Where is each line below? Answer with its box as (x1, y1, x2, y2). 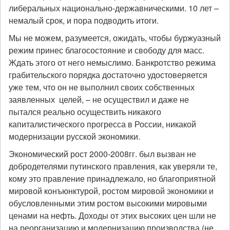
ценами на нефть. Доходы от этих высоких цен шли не (9, 209, 216, 221)
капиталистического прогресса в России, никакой (9, 118, 196, 130)
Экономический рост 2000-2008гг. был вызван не (9, 148, 196, 160)
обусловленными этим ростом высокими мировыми (9, 197, 207, 209)
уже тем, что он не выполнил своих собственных (9, 81, 195, 93)
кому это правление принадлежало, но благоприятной (9, 172, 216, 184)
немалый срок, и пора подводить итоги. (9, 14, 159, 26)
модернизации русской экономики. (9, 130, 140, 142)
